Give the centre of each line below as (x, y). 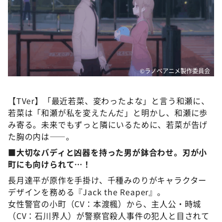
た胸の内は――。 (41, 136)
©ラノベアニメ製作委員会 (175, 70)
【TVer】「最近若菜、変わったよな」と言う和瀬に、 (109, 100)
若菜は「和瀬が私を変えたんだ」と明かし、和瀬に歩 (108, 112)
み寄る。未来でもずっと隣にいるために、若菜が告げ (108, 124)
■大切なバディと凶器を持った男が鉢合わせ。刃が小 (108, 152)
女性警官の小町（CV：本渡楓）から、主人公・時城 (105, 203)
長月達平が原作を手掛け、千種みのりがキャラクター (108, 180)
